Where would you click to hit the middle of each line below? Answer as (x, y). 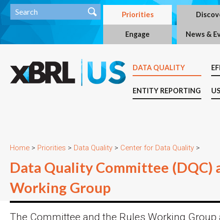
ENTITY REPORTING (167, 91)
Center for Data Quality (157, 148)
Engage (137, 34)
